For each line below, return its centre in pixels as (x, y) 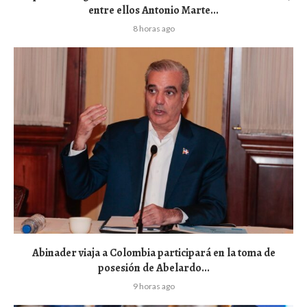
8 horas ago (153, 28)
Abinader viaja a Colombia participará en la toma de (153, 253)
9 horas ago (153, 286)
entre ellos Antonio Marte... (153, 10)
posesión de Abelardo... (153, 268)
